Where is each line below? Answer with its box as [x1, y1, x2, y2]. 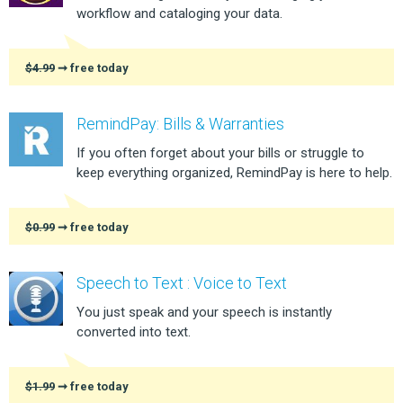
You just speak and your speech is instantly [76, 303, 332, 320]
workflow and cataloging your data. [76, 4, 282, 22]
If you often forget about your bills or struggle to [76, 144, 364, 161]
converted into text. [76, 323, 191, 340]
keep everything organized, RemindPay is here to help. [76, 164, 392, 181]
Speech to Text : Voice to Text [76, 273, 287, 292]
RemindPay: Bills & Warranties [76, 113, 284, 133]
